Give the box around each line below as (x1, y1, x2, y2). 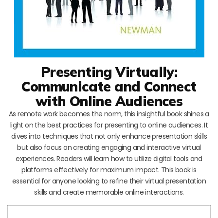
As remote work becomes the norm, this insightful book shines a (9, 109, 209, 119)
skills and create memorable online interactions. (34, 187, 184, 197)
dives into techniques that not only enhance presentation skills (11, 131, 207, 141)
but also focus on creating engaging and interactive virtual (17, 142, 201, 152)
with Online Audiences (35, 92, 183, 109)
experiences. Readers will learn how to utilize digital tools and (16, 153, 202, 163)
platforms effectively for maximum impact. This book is (21, 164, 197, 175)
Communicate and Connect (21, 77, 197, 95)
